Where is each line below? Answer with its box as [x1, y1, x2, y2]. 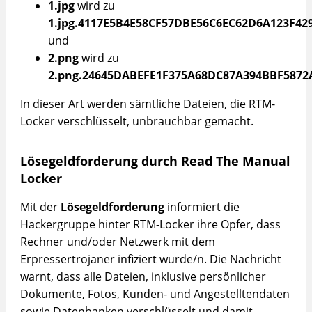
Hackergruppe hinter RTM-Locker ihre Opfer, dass [19, 217, 281, 233]
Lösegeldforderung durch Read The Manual [19, 153, 290, 170]
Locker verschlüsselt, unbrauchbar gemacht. [19, 114, 253, 130]
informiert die [164, 199, 240, 215]
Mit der [19, 199, 61, 215]
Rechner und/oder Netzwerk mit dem [19, 234, 215, 250]
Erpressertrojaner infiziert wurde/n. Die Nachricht [19, 251, 281, 267]
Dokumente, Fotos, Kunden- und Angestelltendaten [19, 286, 290, 302]
